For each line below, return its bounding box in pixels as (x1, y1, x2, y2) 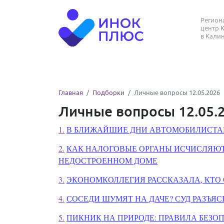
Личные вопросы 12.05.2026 (134, 88, 220, 96)
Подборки (92, 88, 124, 96)
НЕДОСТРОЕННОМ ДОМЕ (58, 155, 157, 166)
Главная (58, 88, 83, 96)
